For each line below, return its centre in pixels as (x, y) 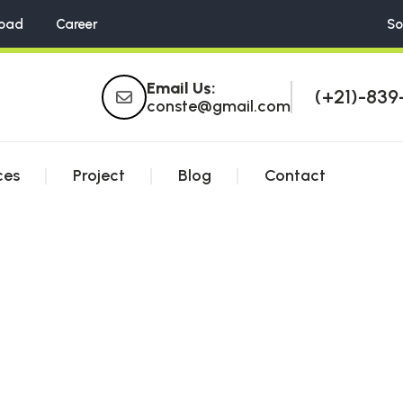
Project (99, 175)
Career (77, 24)
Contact (295, 175)
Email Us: (181, 88)
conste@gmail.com (219, 106)
